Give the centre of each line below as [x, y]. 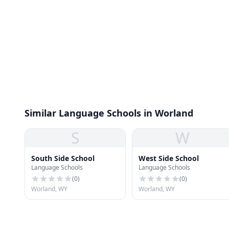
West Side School [169, 158]
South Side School [63, 158]
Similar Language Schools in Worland [109, 113]
